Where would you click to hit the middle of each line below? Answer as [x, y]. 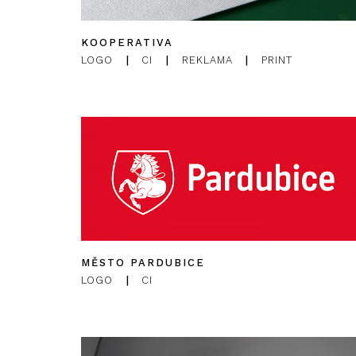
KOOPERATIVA [127, 43]
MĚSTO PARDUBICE [143, 262]
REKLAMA [207, 60]
